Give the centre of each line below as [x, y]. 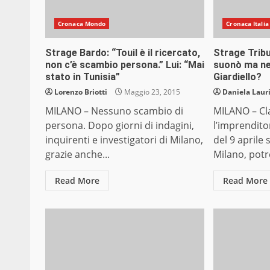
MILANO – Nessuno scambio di [114, 111]
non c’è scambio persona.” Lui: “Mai [125, 65]
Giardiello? [238, 77]
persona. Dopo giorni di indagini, [120, 126]
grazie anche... [77, 155]
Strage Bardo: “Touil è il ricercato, [123, 53]
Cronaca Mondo [82, 24]
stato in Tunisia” [83, 77]
